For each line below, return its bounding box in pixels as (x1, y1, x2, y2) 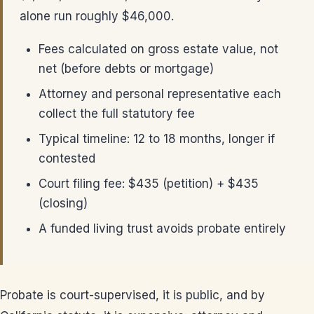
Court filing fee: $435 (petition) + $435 (39, 177, 259, 191)
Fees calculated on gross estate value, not (39, 42, 278, 56)
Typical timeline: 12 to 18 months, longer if (39, 132, 275, 146)
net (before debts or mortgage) (39, 62, 214, 76)
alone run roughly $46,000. (20, 9, 174, 23)
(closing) (39, 196, 88, 210)
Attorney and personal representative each (39, 87, 281, 101)
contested (39, 151, 95, 165)
